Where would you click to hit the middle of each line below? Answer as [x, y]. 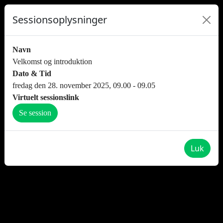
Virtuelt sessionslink [46, 97]
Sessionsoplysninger [60, 20]
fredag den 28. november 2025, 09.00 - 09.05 [84, 85]
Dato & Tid [32, 73]
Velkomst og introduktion [52, 61]
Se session [35, 113]
